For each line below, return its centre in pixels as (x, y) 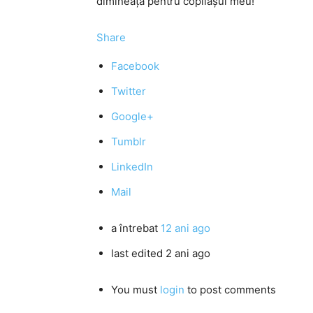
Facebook (135, 66)
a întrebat (136, 228)
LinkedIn (132, 167)
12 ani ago (185, 228)
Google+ (132, 116)
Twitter (129, 91)
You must (136, 290)
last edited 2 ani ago (161, 253)
